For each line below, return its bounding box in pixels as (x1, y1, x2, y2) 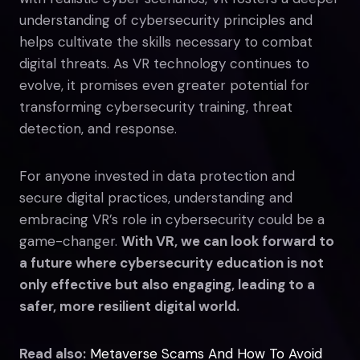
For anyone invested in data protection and (19, 166, 295, 185)
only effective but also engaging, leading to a (19, 275, 315, 293)
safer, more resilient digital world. (19, 297, 239, 315)
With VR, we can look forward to (121, 231, 334, 250)
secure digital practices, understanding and (19, 188, 292, 207)
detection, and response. (19, 119, 177, 137)
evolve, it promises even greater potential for (19, 76, 309, 94)
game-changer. (19, 231, 121, 250)
